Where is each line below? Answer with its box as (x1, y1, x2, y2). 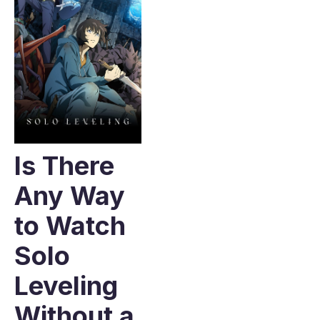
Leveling (14, 270, 118, 301)
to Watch (14, 210, 126, 241)
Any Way (14, 180, 125, 211)
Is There (14, 150, 114, 181)
